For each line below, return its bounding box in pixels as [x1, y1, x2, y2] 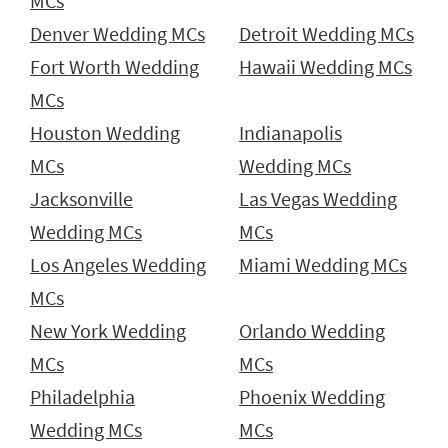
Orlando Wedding [239, 319, 385, 344]
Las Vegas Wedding [239, 187, 397, 212]
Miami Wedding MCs [239, 253, 407, 278]
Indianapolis [239, 121, 342, 146]
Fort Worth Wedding [30, 55, 199, 80]
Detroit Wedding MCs [239, 22, 414, 47]
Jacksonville [30, 187, 133, 212]
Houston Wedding [30, 121, 180, 146]
